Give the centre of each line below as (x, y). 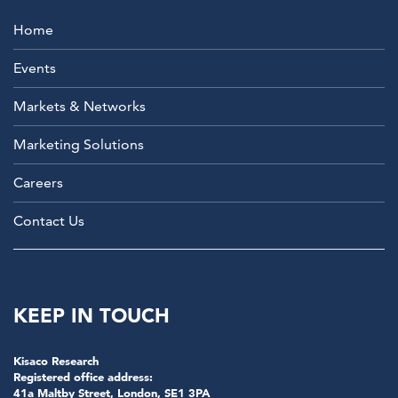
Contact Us (49, 221)
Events (35, 68)
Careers (38, 183)
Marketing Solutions (79, 144)
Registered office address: (83, 377)
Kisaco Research (56, 361)
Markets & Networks (80, 106)
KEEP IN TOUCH (92, 315)
